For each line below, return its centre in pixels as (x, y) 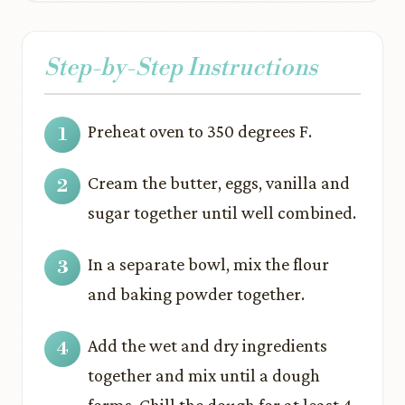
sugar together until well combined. (222, 212)
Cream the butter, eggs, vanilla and (219, 183)
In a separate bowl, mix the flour (208, 264)
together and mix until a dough (204, 375)
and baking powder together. (196, 294)
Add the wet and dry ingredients (207, 345)
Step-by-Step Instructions (181, 68)
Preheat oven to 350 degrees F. (200, 131)
